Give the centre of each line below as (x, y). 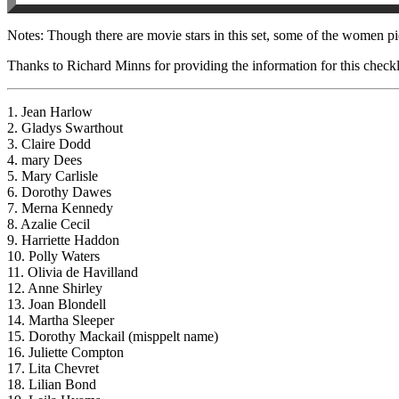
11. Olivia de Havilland (73, 272)
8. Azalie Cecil (49, 224)
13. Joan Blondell (57, 304)
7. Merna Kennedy (60, 208)
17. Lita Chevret (53, 368)
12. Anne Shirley (55, 288)
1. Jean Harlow (50, 111)
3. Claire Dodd (49, 143)
